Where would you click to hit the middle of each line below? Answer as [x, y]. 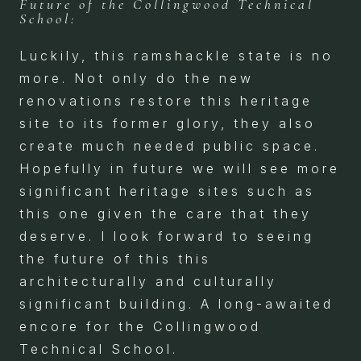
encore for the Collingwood [140, 327]
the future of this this [115, 259]
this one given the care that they [166, 214]
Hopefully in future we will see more [180, 169]
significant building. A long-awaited [176, 304]
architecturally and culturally [148, 282]
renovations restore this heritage [166, 101]
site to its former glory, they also [168, 124]
